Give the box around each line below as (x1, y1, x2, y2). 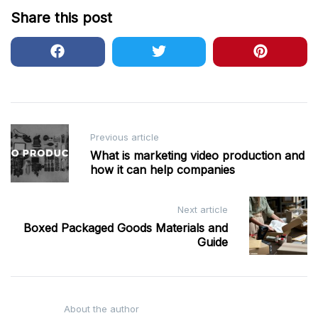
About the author (63, 302, 139, 314)
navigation (10, 146, 93, 167)
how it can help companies (90, 163, 235, 177)
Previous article (90, 131, 159, 143)
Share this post (11, 9, 112, 26)
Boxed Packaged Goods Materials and (23, 221, 228, 236)
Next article (177, 204, 228, 216)
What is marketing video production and (90, 148, 305, 163)
